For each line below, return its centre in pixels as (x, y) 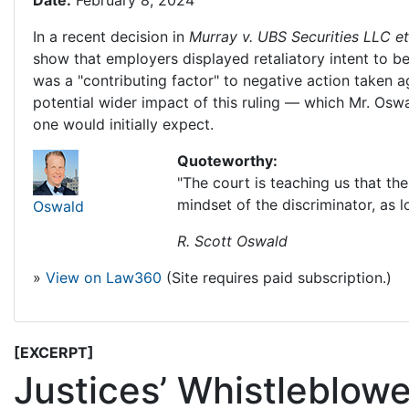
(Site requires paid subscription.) (277, 278)
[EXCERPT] (54, 353)
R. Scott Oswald (233, 241)
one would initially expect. (123, 125)
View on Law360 (104, 278)
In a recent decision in (111, 37)
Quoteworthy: (228, 161)
